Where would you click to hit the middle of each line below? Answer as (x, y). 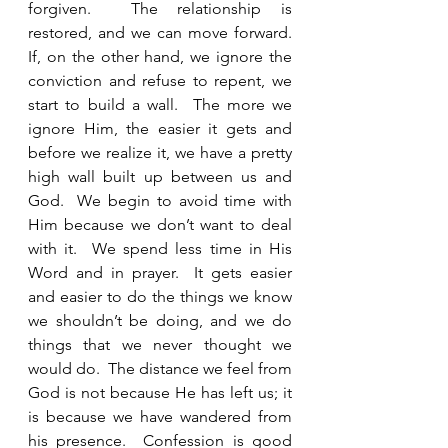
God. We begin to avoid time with (160, 200)
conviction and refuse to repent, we (160, 80)
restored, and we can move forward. (160, 32)
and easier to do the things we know (160, 296)
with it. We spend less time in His (160, 248)
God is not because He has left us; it (160, 392)
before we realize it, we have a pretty (160, 152)
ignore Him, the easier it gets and (160, 128)
